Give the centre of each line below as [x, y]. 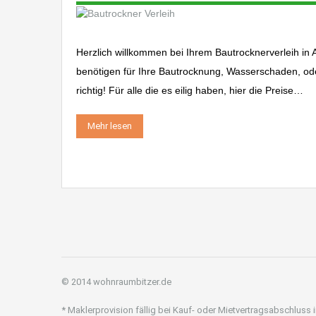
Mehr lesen [110, 126]
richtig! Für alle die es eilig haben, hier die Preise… [190, 90]
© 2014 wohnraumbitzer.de [116, 281]
